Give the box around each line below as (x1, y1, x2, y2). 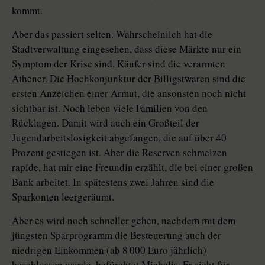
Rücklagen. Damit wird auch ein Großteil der (12, 116, 199, 130)
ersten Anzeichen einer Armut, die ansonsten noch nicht (12, 86, 246, 101)
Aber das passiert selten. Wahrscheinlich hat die (12, 27, 212, 41)
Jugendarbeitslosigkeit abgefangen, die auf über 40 (12, 131, 227, 145)
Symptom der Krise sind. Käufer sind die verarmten (12, 57, 225, 71)
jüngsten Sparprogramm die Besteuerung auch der (12, 228, 221, 243)
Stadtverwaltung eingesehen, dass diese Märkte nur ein (12, 42, 241, 56)
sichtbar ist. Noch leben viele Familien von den (12, 101, 208, 115)
